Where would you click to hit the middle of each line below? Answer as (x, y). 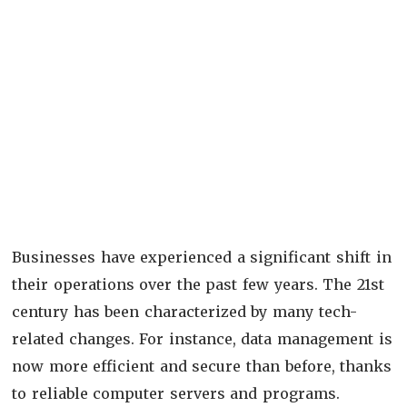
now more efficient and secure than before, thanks (202, 366)
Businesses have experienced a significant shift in (202, 257)
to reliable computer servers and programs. (176, 393)
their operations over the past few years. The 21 (191, 284)
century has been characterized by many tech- (184, 311)
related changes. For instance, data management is (202, 338)
